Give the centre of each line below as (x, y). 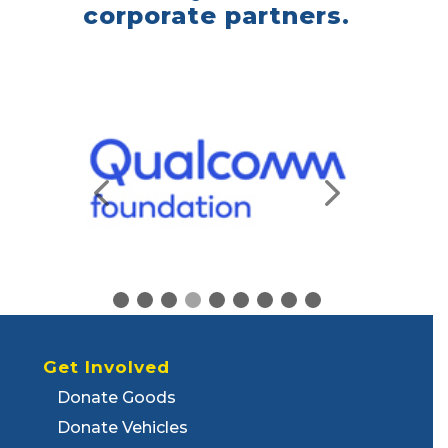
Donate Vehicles (123, 427)
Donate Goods (117, 397)
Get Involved (107, 366)
